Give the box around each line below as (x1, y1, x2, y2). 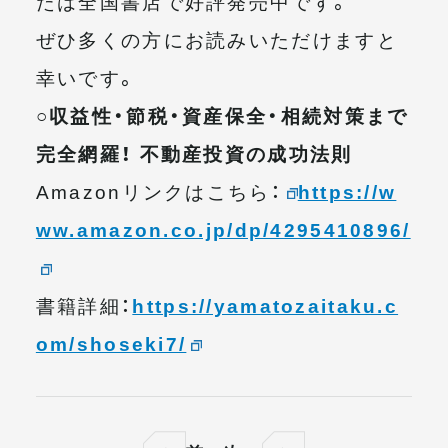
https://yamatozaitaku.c (132, 291, 399, 320)
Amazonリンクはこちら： (35, 177, 282, 206)
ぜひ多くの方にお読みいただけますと (35, 25, 398, 54)
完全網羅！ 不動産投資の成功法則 (35, 139, 353, 168)
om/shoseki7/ (35, 329, 187, 358)
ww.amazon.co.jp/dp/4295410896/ (35, 215, 411, 244)
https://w (297, 177, 397, 206)
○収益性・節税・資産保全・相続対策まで (35, 101, 409, 130)
